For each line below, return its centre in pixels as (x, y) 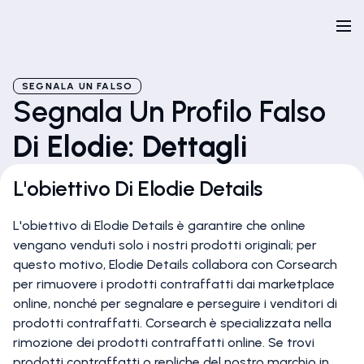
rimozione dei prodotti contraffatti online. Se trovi (164, 342)
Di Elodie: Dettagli (130, 147)
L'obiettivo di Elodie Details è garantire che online (159, 225)
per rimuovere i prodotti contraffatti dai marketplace (174, 284)
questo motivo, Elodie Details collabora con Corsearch (175, 264)
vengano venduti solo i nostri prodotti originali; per (165, 245)
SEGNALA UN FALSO (78, 86)
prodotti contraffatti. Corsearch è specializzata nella (172, 323)
